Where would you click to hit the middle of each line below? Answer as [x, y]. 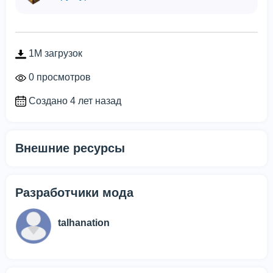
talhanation [84, 223]
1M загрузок [54, 53]
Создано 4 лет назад [74, 101]
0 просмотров [58, 77]
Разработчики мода [74, 193]
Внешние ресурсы [70, 148]
